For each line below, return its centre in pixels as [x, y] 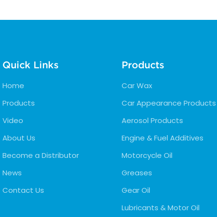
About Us [19, 138]
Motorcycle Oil [147, 155]
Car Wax [137, 85]
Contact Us [23, 190]
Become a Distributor [41, 155]
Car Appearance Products [169, 103]
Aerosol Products [152, 120]
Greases [137, 172]
